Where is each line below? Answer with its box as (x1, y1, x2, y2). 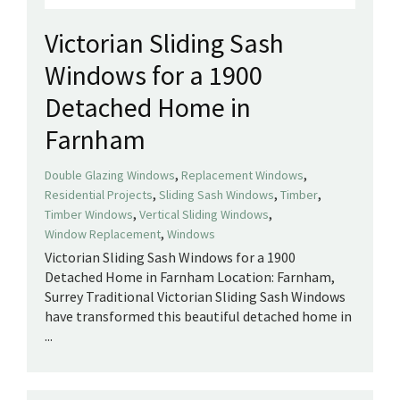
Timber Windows (45, 206, 133, 223)
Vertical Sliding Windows (139, 206, 269, 223)
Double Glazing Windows (45, 167, 175, 184)
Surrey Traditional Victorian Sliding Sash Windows (45, 287, 346, 306)
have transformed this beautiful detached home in (45, 307, 352, 326)
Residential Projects (45, 187, 153, 204)
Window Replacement (45, 226, 161, 243)
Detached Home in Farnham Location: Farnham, (45, 268, 335, 287)
